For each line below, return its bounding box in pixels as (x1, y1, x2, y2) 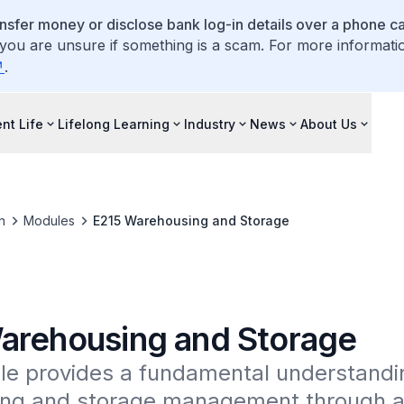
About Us (300, 115, 357, 132)
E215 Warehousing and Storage (92, 213, 289, 228)
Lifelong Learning (58, 115, 170, 132)
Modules (23, 213, 75, 228)
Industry (184, 115, 235, 132)
